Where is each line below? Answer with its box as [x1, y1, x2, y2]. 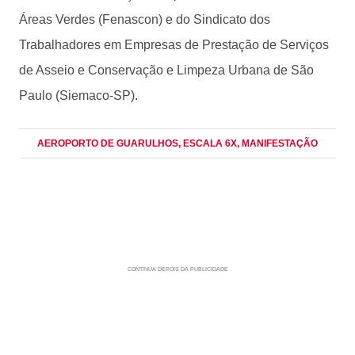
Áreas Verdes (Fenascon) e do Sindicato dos [19, 12, 270, 26]
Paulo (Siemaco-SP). [19, 88, 138, 102]
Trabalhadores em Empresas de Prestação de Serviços [19, 37, 329, 52]
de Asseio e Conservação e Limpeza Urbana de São [19, 63, 314, 77]
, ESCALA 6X [178, 137, 237, 149]
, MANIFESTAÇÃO [237, 137, 318, 149]
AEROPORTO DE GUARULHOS [37, 137, 178, 149]
